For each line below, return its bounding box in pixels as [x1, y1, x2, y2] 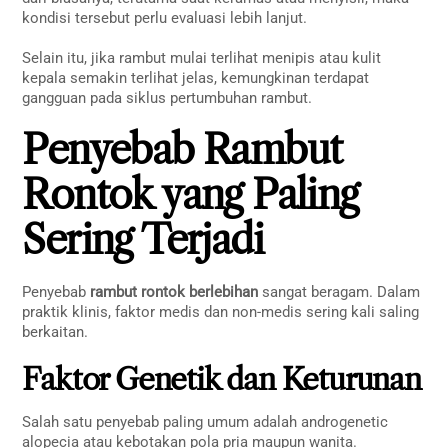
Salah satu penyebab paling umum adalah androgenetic [22, 412, 389, 431]
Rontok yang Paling [22, 170, 359, 220]
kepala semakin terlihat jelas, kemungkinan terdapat [22, 68, 370, 87]
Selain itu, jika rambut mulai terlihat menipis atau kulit [22, 48, 382, 67]
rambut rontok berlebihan [90, 283, 259, 302]
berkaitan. [22, 323, 89, 342]
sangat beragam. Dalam [258, 283, 421, 302]
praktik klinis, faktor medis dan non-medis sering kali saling [22, 303, 420, 322]
